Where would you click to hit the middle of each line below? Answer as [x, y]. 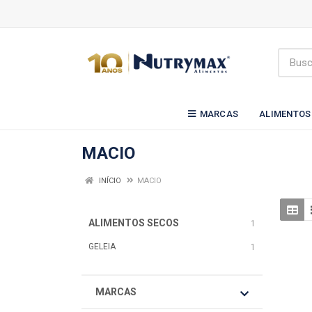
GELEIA [102, 247]
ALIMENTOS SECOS [134, 223]
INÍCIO [109, 181]
